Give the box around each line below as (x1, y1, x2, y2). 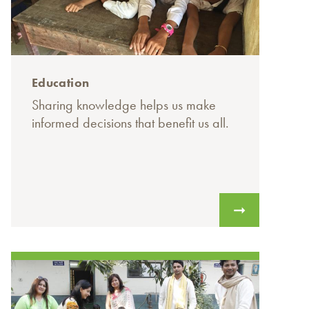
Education (32, 74, 90, 91)
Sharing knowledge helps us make (32, 96, 216, 114)
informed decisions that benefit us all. (32, 114, 229, 132)
